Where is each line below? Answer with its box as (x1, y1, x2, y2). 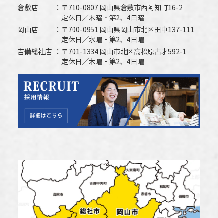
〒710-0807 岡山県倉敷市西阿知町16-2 (61, 3, 189, 12)
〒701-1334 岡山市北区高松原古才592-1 (61, 47, 186, 56)
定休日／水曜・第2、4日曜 (61, 35, 144, 44)
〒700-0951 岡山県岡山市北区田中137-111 (61, 25, 194, 34)
